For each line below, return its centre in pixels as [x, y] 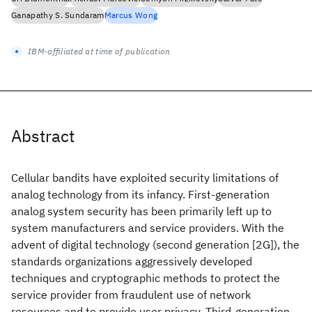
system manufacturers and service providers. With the [148, 228]
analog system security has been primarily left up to [141, 211]
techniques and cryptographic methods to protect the [146, 278]
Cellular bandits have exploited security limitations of [145, 178]
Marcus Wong [131, 15]
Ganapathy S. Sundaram [58, 15]
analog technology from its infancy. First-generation [140, 194]
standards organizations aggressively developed [132, 261]
